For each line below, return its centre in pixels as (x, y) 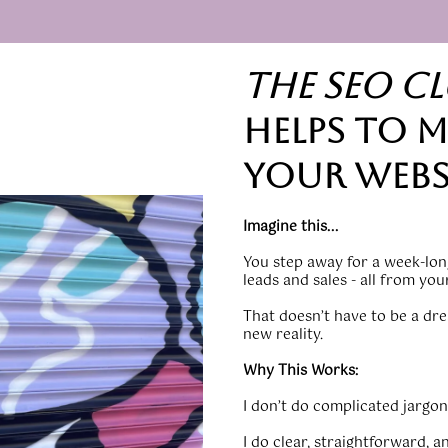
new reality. (283, 335)
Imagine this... (291, 227)
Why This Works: (301, 371)
